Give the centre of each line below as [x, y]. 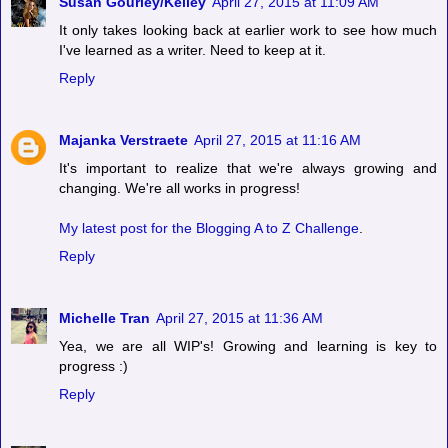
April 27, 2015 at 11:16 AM [277, 139]
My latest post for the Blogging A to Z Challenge [209, 227]
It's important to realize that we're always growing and [248, 167]
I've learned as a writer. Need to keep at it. [192, 49]
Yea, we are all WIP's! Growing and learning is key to [248, 345]
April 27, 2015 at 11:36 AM [239, 317]
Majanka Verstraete [123, 139]
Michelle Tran [104, 317]
